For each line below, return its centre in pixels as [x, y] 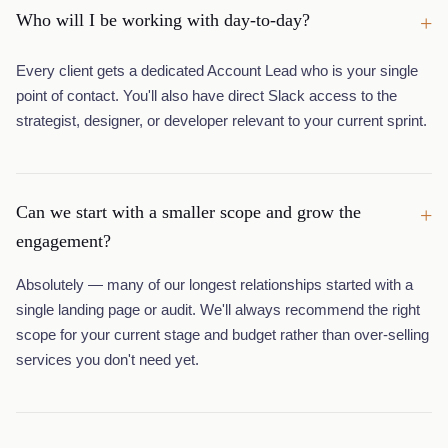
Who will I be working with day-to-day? [163, 20]
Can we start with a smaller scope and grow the [188, 212]
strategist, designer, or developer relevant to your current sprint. [221, 120]
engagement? [63, 241]
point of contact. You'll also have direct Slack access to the [206, 95]
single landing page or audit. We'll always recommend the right [218, 309]
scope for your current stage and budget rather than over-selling [222, 334]
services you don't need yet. [107, 359]
